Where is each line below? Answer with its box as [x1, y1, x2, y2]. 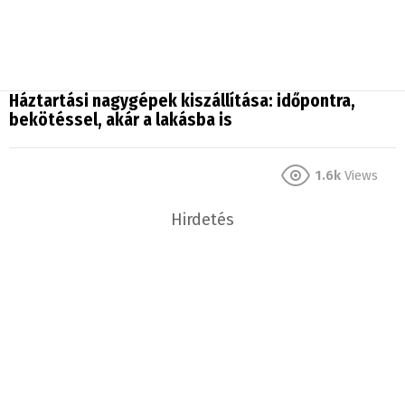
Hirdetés [171, 210, 234, 231]
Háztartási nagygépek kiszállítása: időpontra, [9, 90, 355, 112]
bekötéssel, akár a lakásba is [9, 109, 232, 131]
